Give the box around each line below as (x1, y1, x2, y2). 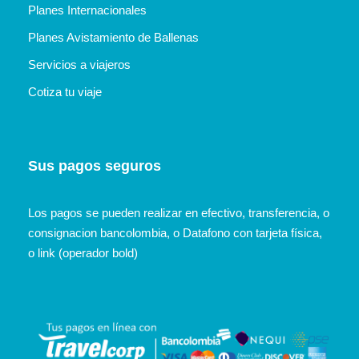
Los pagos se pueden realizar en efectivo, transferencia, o (28, 205, 329, 220)
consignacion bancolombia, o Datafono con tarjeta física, (28, 225, 322, 240)
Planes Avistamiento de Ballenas (28, 30, 199, 44)
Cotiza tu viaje (28, 84, 102, 99)
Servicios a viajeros (28, 57, 131, 71)
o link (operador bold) (28, 245, 138, 260)
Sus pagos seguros (28, 157, 161, 174)
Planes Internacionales (28, 2, 147, 17)
